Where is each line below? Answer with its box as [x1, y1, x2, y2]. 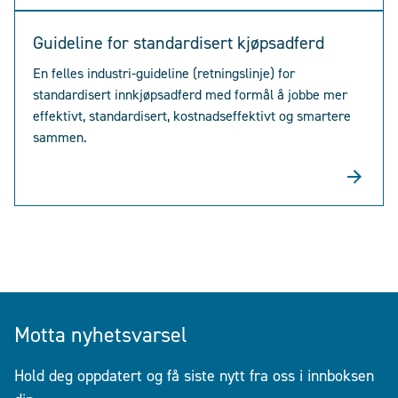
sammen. [33, 128, 87, 147]
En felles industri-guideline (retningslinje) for [33, 64, 295, 83]
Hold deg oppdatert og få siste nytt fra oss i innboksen [14, 364, 374, 386]
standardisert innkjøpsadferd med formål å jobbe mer [33, 85, 347, 104]
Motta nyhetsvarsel [14, 320, 187, 349]
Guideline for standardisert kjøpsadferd [33, 31, 324, 54]
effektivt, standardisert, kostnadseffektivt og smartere [33, 107, 351, 125]
